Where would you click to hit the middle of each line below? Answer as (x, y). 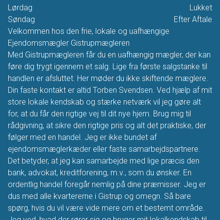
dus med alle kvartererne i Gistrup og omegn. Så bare (99, 196)
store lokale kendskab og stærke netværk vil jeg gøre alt (104, 102)
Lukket (201, 8)
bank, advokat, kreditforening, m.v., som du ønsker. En (100, 173)
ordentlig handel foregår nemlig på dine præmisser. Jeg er (107, 184)
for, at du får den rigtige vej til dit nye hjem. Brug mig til (99, 114)
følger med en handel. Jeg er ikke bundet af (82, 137)
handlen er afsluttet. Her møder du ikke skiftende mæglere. (108, 78)
